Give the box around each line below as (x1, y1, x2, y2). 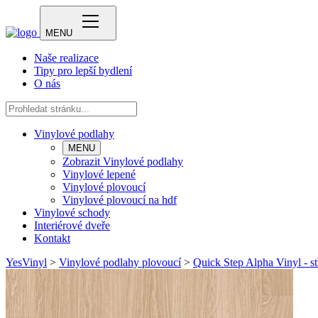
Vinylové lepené (62, 168, 136, 180)
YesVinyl (6, 256, 47, 268)
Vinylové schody (34, 207, 110, 219)
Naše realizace (34, 52, 99, 64)
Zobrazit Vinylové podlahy (62, 155, 183, 168)
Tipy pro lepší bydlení (34, 65, 132, 77)
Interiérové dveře (34, 219, 110, 231)
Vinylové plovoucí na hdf (62, 194, 177, 206)
